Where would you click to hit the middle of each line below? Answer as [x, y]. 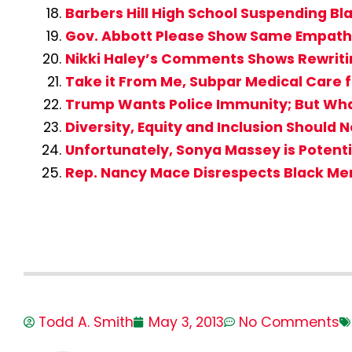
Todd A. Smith [86, 322]
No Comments [289, 322]
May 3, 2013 [186, 322]
